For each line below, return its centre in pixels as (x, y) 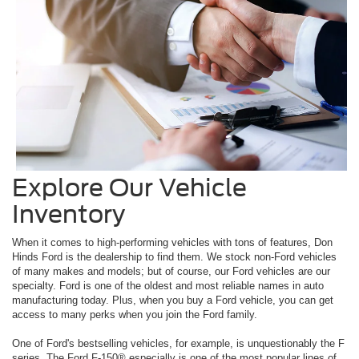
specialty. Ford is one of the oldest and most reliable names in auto (168, 285)
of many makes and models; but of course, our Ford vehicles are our (171, 271)
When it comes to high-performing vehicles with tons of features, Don (172, 242)
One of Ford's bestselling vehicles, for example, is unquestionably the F (178, 343)
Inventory (69, 214)
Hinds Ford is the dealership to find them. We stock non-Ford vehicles (174, 256)
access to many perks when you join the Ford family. (135, 314)
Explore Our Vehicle (129, 187)
